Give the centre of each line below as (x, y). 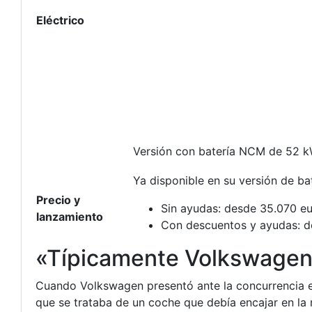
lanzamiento (70, 217)
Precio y (58, 200)
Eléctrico (60, 20)
